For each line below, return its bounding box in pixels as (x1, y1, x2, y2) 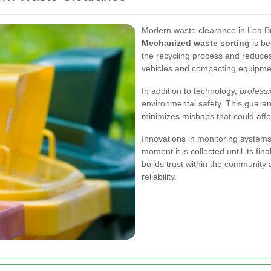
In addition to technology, (142, 85, 240, 96)
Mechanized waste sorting (142, 38, 250, 48)
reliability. (142, 171, 177, 181)
